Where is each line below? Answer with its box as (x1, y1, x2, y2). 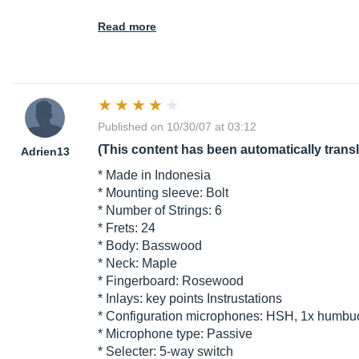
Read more (98, 20, 156, 34)
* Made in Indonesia (98, 168, 211, 183)
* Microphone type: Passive (98, 327, 252, 341)
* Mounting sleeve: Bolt (98, 186, 228, 200)
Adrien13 (20, 145, 70, 159)
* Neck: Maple (98, 256, 177, 271)
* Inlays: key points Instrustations (98, 292, 282, 306)
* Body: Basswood (98, 239, 202, 253)
